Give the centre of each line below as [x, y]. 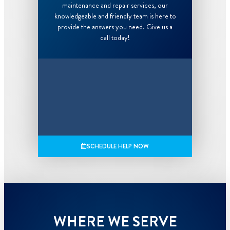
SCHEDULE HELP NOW [118, 146]
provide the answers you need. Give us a [115, 26]
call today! [115, 37]
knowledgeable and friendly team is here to [115, 16]
